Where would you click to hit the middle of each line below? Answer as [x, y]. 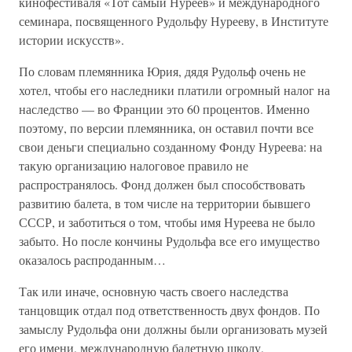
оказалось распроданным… [92, 260]
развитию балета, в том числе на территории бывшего [165, 203]
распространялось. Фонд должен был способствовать [162, 184]
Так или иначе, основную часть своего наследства [154, 291]
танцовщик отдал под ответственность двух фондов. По [169, 310]
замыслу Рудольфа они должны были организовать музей [173, 329]
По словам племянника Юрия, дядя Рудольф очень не [162, 71]
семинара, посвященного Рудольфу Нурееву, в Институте [174, 21]
